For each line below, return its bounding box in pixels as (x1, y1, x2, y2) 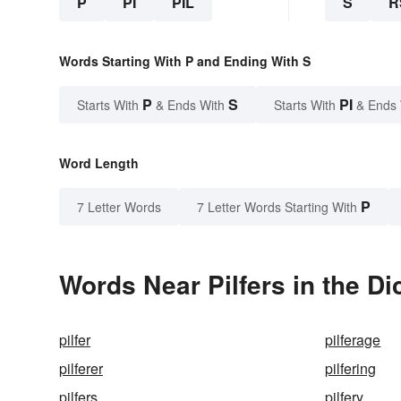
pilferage (325, 329, 381, 351)
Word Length (59, 154, 139, 173)
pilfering (325, 358, 377, 380)
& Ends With (152, 96, 228, 115)
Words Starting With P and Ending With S (59, 52, 311, 71)
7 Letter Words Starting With (197, 198, 357, 217)
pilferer (59, 358, 103, 380)
